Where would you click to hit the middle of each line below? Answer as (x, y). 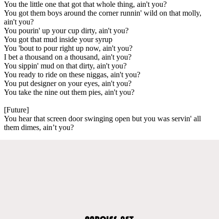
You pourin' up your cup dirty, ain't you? (66, 30)
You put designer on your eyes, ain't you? (68, 83)
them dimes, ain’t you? (39, 127)
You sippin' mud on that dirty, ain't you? (65, 66)
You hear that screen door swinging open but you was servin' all (102, 118)
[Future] (16, 109)
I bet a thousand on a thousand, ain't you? (68, 57)
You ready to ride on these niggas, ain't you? (72, 74)
